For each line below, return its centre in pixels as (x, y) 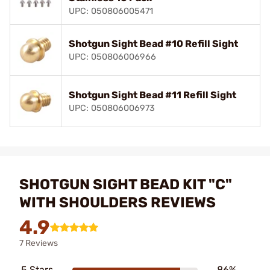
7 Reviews (39, 243)
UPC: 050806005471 (111, 11)
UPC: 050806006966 (112, 57)
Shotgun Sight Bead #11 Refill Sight (152, 95)
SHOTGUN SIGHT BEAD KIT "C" (126, 184)
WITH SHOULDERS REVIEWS (118, 202)
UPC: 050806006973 (112, 108)
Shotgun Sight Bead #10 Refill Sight (153, 44)
